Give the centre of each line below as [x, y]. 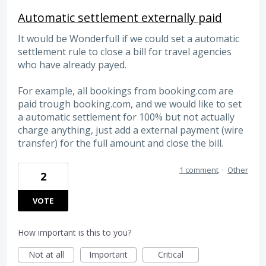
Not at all [46, 255]
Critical [171, 255]
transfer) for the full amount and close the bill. [121, 143]
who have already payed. [72, 64]
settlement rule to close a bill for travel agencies [125, 51]
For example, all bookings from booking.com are [126, 91]
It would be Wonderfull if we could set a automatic [129, 38]
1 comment [199, 170]
